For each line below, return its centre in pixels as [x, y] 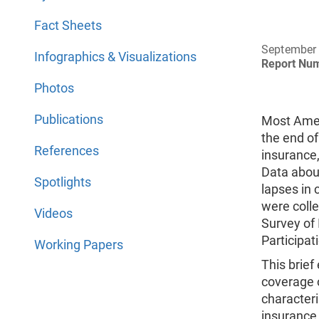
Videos [53, 213]
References [67, 151]
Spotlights [63, 182]
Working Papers [79, 245]
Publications [69, 119]
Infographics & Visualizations [115, 57]
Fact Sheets [68, 25]
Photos [54, 88]
